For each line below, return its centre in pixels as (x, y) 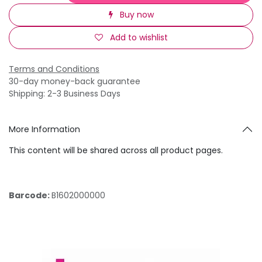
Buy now (135, 14)
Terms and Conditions (54, 69)
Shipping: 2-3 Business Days (65, 93)
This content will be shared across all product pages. (116, 150)
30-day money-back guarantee (75, 81)
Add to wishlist (139, 37)
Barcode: (30, 195)
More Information (44, 129)
